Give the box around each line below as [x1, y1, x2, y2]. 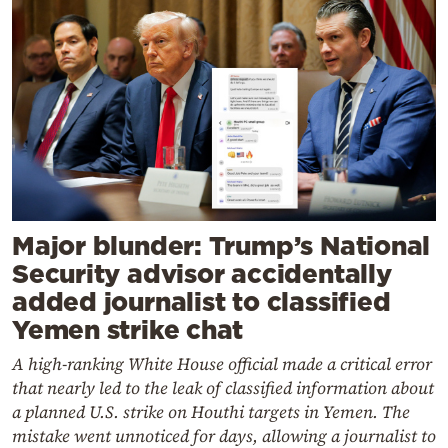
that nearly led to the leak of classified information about [12, 376, 434, 401]
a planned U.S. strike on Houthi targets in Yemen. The [12, 400, 410, 425]
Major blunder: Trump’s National [12, 231, 431, 261]
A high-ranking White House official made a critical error [12, 352, 432, 377]
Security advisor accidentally [12, 259, 392, 289]
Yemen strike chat [12, 315, 244, 345]
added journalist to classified [12, 287, 391, 317]
